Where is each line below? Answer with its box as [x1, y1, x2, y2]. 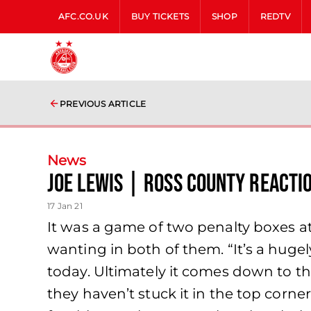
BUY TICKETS [131, 11, 190, 22]
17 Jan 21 [47, 201, 83, 211]
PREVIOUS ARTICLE [60, 99, 146, 109]
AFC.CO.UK [58, 11, 108, 22]
